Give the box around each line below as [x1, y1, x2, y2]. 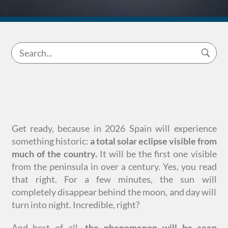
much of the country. [11, 148, 97, 159]
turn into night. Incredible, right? [11, 199, 139, 210]
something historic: [11, 135, 90, 147]
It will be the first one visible [97, 148, 217, 159]
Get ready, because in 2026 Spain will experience [11, 123, 217, 134]
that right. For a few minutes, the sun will [11, 174, 217, 185]
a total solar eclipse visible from [90, 135, 217, 147]
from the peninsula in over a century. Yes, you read [11, 161, 217, 172]
